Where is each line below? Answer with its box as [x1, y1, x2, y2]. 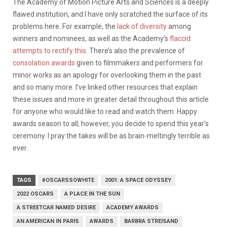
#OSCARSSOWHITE [42, 176, 94, 183]
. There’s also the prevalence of [86, 46, 185, 55]
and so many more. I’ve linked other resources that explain [13, 83, 198, 91]
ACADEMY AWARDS [106, 204, 159, 211]
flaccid [170, 34, 191, 43]
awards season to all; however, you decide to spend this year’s [13, 119, 209, 128]
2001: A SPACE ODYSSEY [105, 176, 171, 183]
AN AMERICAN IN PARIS [17, 217, 79, 224]
